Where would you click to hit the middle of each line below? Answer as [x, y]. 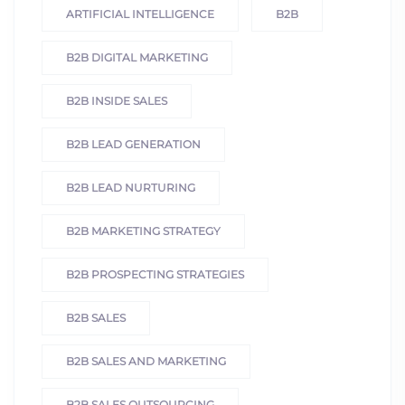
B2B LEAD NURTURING [131, 187]
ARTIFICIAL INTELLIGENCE [140, 14]
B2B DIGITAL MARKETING [137, 57]
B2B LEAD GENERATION [133, 144]
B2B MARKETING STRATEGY [143, 231]
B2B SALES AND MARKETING [146, 361]
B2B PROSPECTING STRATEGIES [155, 274]
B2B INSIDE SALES [117, 100]
